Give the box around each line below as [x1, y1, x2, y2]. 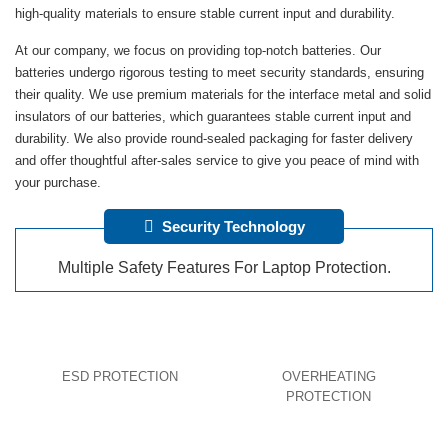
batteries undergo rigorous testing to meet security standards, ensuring [15, 65, 424, 80]
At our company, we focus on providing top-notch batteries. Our [15, 43, 381, 58]
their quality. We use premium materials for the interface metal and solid [15, 87, 431, 102]
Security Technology [161, 218, 305, 235]
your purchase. [15, 175, 101, 190]
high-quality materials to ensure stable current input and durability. [15, 6, 395, 21]
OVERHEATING [281, 369, 376, 384]
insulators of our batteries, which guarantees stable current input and [15, 109, 411, 124]
